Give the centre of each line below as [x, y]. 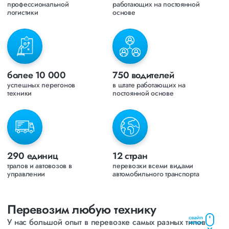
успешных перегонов [41, 85]
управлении [26, 174]
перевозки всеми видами [153, 166]
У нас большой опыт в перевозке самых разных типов [107, 222]
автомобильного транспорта [156, 174]
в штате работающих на [149, 85]
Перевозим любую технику [82, 209]
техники [20, 93]
